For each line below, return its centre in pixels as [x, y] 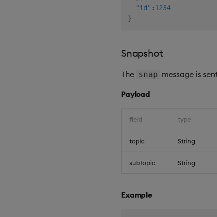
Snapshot [142, 53]
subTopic [142, 163]
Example [137, 195]
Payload [136, 94]
